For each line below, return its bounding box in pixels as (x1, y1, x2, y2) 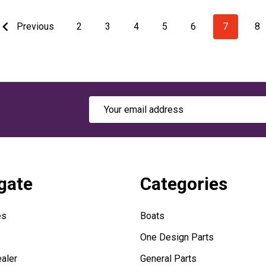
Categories (140, 173, 227, 195)
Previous (14, 21, 54, 33)
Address (89, 112, 125, 123)
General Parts (140, 253, 197, 265)
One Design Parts (140, 232, 214, 243)
